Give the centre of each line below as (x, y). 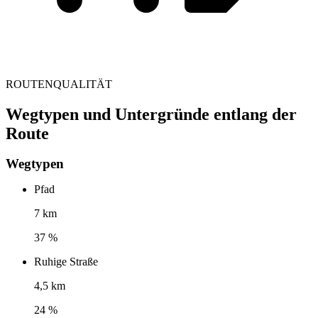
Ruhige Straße (66, 262)
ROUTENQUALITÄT (59, 84)
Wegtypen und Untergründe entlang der (151, 114)
